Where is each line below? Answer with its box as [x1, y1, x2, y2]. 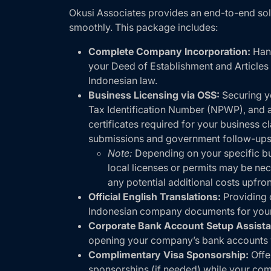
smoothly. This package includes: [69, 21, 218, 33]
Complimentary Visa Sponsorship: [88, 249, 249, 261]
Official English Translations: [88, 191, 221, 203]
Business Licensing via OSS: [88, 89, 220, 101]
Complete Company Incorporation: [88, 45, 250, 57]
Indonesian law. [88, 74, 157, 87]
